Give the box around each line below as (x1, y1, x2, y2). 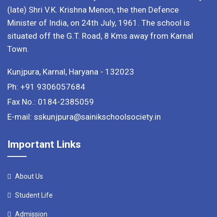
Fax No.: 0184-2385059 (7, 96, 94, 107)
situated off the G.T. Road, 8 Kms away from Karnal (7, 31, 193, 41)
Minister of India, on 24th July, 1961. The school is (7, 17, 190, 28)
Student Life (14, 191, 53, 199)
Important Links (7, 138, 81, 150)
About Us (14, 172, 43, 180)
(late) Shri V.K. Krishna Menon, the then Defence (7, 4, 179, 15)
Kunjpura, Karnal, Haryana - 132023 (7, 66, 134, 77)
